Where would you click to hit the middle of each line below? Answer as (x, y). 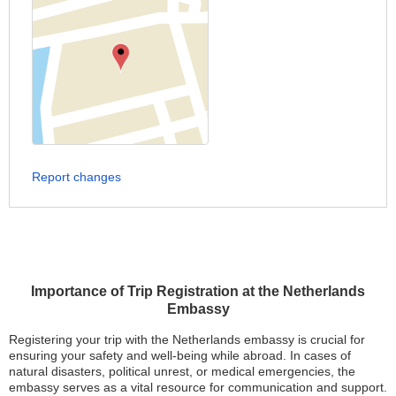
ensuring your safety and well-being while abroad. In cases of (180, 356)
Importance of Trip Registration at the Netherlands (198, 292)
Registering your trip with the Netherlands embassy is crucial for (187, 340)
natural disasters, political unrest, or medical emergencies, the (182, 372)
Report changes (76, 177)
